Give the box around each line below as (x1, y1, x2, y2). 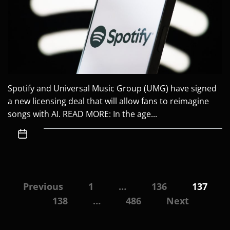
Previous (23, 180, 63, 193)
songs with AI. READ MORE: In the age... (8, 108, 157, 120)
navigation (7, 193, 65, 208)
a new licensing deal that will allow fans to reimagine (8, 95, 209, 107)
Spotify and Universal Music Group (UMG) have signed (8, 82, 217, 94)
